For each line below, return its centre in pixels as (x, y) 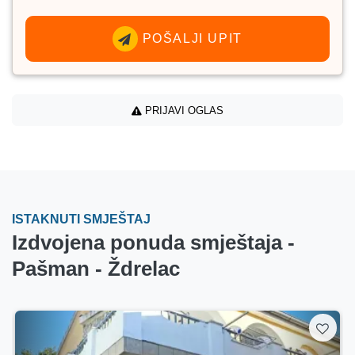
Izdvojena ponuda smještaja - (153, 242)
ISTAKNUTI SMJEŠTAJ (81, 219)
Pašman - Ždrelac (96, 268)
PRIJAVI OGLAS (183, 110)
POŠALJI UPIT (190, 39)
